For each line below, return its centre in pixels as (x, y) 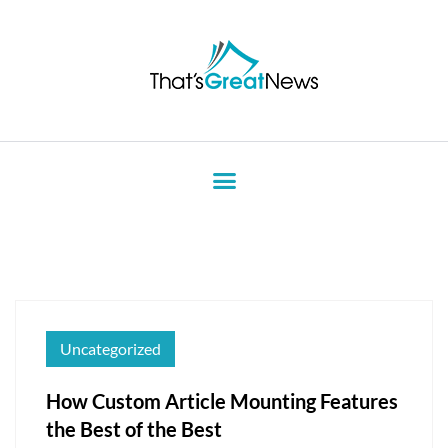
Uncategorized (110, 348)
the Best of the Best (134, 428)
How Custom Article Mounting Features (222, 400)
